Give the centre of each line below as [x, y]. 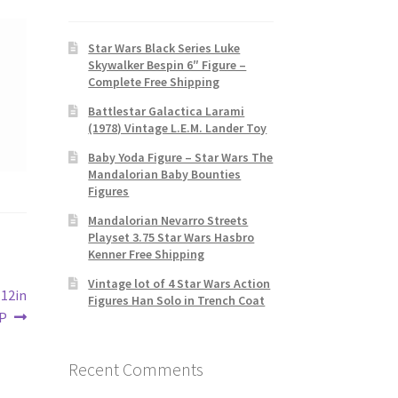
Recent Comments [135, 369]
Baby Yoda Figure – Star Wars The [181, 157]
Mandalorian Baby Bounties [165, 174]
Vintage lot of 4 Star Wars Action [179, 283]
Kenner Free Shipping [147, 254]
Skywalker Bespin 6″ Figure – [167, 64]
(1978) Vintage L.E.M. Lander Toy [178, 127]
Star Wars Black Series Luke [164, 48]
